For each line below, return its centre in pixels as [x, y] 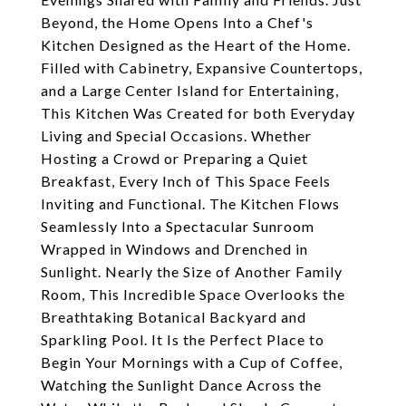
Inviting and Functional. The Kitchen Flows [190, 203]
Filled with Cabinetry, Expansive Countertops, [202, 68]
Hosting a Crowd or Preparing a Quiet [174, 158]
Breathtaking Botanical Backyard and [174, 317]
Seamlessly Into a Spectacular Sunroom [178, 226]
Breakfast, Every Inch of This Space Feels [186, 181]
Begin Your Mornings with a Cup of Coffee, [192, 362]
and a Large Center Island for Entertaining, [190, 90]
